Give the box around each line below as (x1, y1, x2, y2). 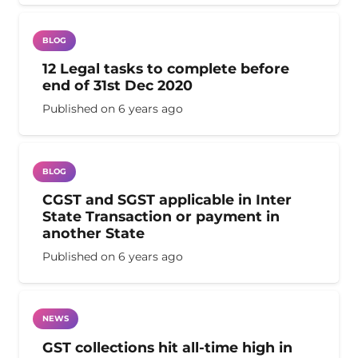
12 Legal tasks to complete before (42, 60, 289, 78)
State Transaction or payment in (42, 208, 280, 225)
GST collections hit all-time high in (42, 338, 292, 356)
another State (42, 225, 145, 242)
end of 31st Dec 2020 (42, 77, 193, 94)
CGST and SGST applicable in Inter (42, 191, 292, 209)
